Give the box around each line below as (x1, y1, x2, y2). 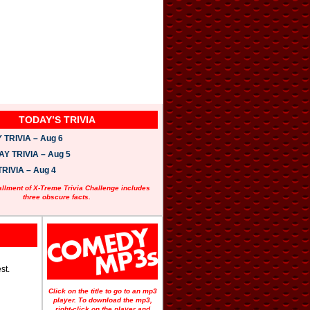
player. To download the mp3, (53, 295, 152, 304)
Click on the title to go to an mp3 (48, 286, 157, 295)
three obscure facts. (23, 193, 91, 201)
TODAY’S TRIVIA (18, 114, 95, 126)
